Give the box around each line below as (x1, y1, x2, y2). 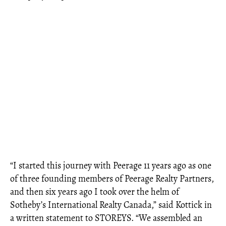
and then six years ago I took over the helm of (10, 186, 179, 198)
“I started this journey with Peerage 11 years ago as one (10, 159, 211, 172)
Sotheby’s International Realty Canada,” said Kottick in (10, 199, 212, 211)
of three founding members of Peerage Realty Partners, (10, 173, 214, 185)
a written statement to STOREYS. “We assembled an (10, 212, 202, 224)
